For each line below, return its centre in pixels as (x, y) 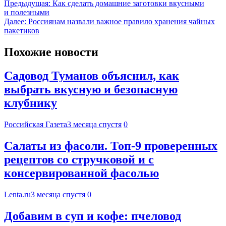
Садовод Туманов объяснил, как (92, 75)
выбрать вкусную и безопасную (91, 89)
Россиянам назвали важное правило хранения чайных (122, 22)
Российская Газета (36, 124)
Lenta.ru (17, 194)
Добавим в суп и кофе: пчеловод (93, 216)
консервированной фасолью (81, 173)
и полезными (27, 13)
